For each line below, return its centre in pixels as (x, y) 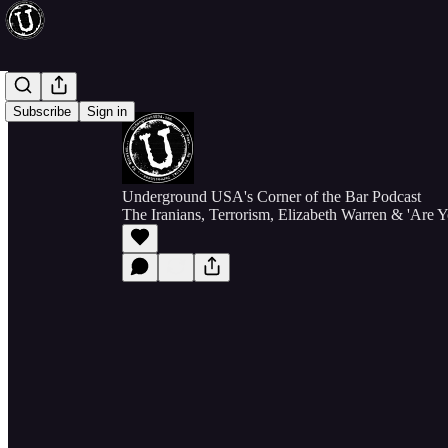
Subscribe (42, 111)
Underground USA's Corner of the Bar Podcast (271, 196)
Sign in (107, 111)
